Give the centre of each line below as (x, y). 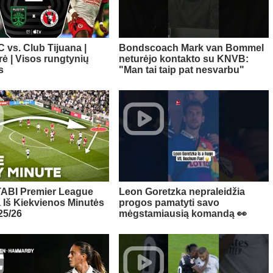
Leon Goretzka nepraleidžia (182, 192)
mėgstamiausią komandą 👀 (183, 214)
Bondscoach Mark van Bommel (191, 48)
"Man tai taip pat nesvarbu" (181, 70)
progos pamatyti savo (169, 203)
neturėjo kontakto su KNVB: (183, 59)
